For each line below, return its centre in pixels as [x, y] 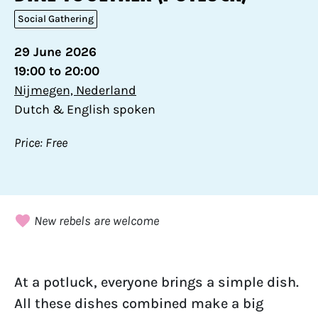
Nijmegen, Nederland [75, 90]
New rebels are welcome [97, 221]
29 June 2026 [55, 52]
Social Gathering [56, 19]
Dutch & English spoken [85, 109]
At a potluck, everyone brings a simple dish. [157, 282]
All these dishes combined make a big [139, 303]
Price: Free [41, 143]
